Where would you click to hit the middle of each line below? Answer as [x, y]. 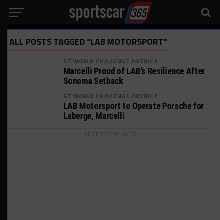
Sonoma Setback [93, 81]
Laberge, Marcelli [94, 116]
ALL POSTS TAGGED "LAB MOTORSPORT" [88, 41]
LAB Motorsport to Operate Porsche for [133, 106]
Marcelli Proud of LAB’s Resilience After [134, 71]
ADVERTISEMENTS [110, 134]
